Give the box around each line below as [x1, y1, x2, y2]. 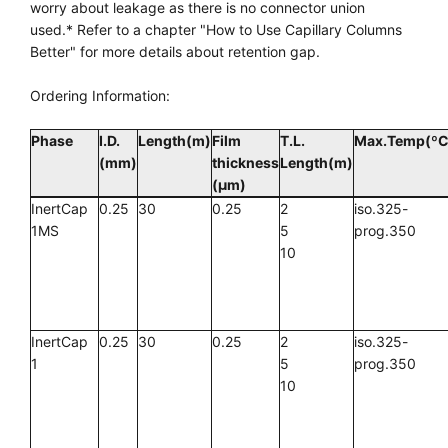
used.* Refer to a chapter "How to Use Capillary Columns [30, 21, 402, 38]
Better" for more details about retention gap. [30, 43, 320, 60]
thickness [212, 154, 279, 171]
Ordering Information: [30, 87, 174, 104]
